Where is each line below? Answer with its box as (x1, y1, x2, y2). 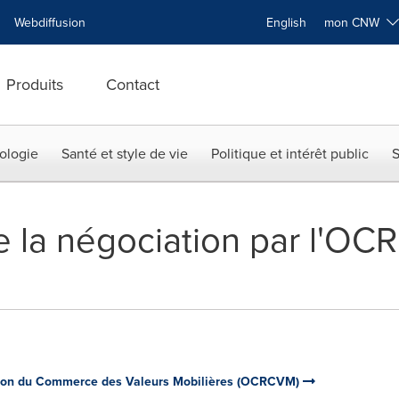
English (266, 13, 306, 31)
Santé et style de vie (61, 143, 188, 163)
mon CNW (324, 13, 387, 31)
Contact (106, 73, 159, 95)
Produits (6, 73, 63, 95)
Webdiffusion (14, 13, 85, 31)
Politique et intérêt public (211, 143, 369, 163)
